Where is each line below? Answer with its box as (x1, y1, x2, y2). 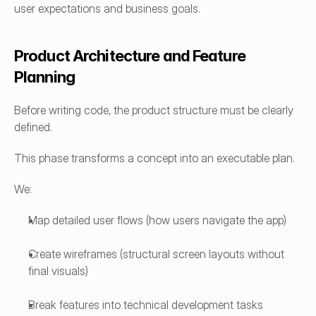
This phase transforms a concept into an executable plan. (14, 151, 295, 165)
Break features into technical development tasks (28, 298, 263, 312)
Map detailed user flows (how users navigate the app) (28, 213, 286, 227)
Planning (14, 68, 75, 86)
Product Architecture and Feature (14, 47, 245, 65)
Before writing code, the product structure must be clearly (14, 103, 293, 117)
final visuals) (28, 264, 88, 278)
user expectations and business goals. (14, 1, 200, 16)
